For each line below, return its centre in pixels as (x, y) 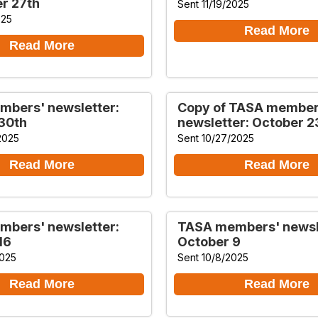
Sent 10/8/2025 (213, 257)
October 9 (209, 241)
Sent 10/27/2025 (216, 138)
